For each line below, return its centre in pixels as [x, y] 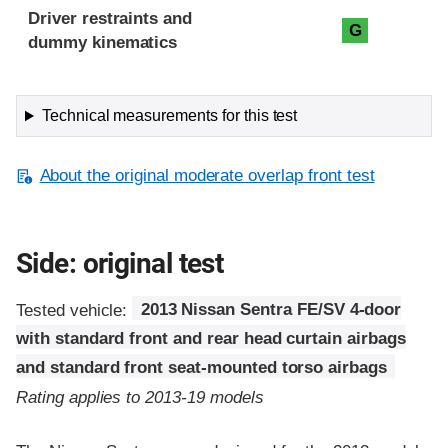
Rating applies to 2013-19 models [140, 397]
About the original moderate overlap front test [207, 176]
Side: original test [120, 264]
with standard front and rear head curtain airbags [211, 339]
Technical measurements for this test [169, 116]
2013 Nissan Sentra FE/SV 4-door [271, 310]
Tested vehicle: [74, 310]
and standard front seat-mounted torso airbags [201, 368]
